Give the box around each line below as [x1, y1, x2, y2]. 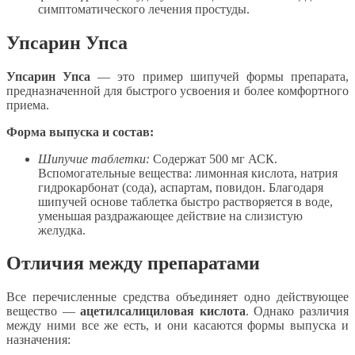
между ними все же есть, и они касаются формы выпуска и [6, 319, 349, 333]
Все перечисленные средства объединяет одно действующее [6, 290, 349, 304]
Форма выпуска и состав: [6, 124, 154, 139]
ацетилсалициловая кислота [80, 304, 246, 319]
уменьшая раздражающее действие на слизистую [38, 208, 303, 223]
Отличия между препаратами [6, 253, 260, 274]
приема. [6, 97, 49, 112]
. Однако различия [245, 304, 349, 319]
